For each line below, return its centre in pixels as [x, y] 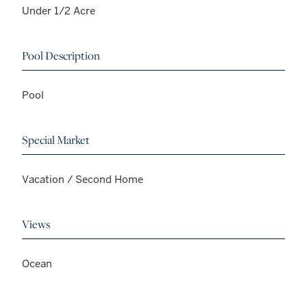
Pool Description [61, 55]
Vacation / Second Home [83, 179]
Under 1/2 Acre [59, 10]
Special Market [56, 139]
